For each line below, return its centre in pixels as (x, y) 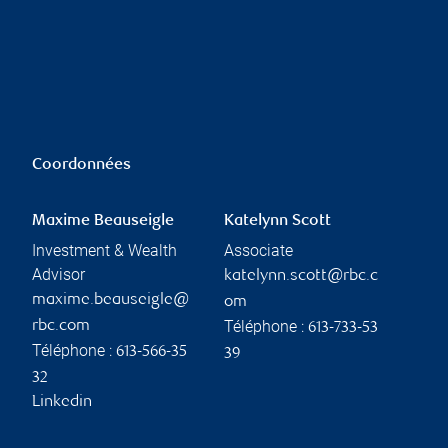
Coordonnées (81, 165)
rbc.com (61, 326)
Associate (258, 250)
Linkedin (62, 402)
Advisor (58, 274)
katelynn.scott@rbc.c (301, 276)
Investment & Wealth (104, 250)
